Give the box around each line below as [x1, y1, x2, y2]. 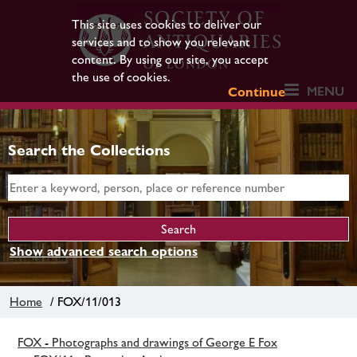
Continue [228, 84, 286, 100]
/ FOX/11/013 [44, 293, 121, 309]
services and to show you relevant [71, 34, 250, 49]
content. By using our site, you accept [71, 52, 269, 67]
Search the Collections [8, 141, 171, 159]
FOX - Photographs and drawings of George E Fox [18, 334, 277, 350]
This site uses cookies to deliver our [71, 17, 261, 32]
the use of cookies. [71, 69, 171, 84]
